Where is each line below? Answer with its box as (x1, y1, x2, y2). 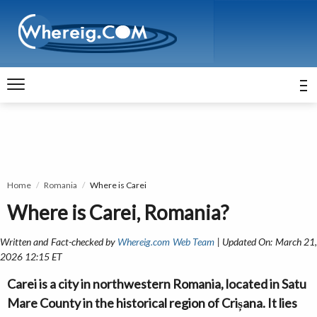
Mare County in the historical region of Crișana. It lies (7, 295, 297, 311)
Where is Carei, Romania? (7, 200, 229, 224)
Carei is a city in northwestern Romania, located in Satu (7, 276, 306, 292)
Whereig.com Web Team (117, 236, 215, 248)
